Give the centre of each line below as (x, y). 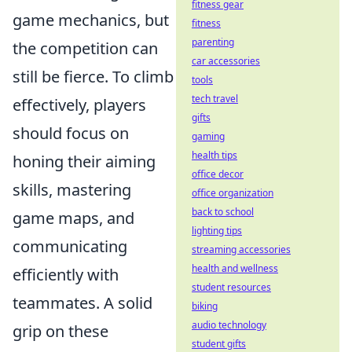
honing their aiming (84, 161)
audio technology (229, 325)
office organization (233, 193)
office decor (218, 174)
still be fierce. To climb (93, 77)
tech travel (215, 99)
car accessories (226, 61)
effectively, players (79, 105)
